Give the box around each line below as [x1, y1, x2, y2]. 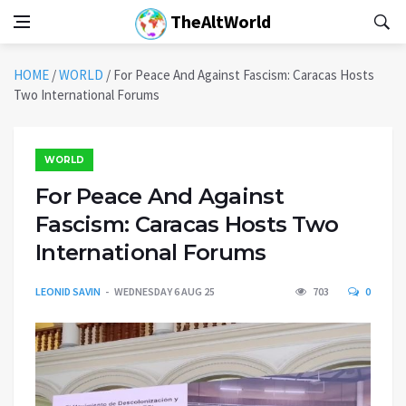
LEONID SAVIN [35, 285, 101, 298]
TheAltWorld [167, 10, 271, 33]
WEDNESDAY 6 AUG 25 [114, 285, 215, 298]
